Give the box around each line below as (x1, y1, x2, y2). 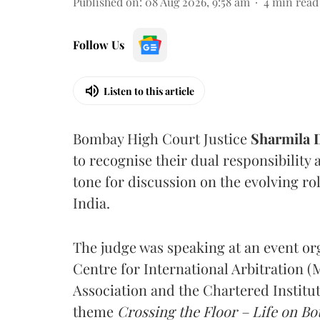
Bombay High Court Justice (73, 129, 251, 148)
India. (73, 193, 110, 212)
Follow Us (73, 37, 124, 52)
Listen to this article (104, 84, 194, 98)
